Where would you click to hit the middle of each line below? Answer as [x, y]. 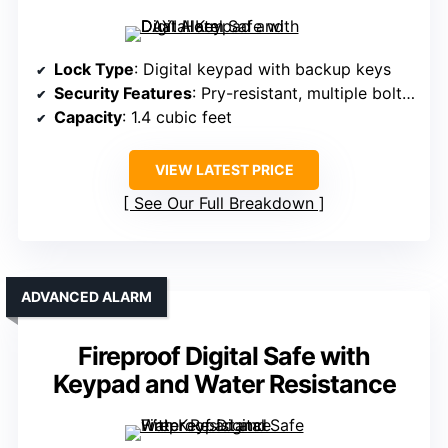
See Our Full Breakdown [224, 203]
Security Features [123, 93]
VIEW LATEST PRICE [224, 170]
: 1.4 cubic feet [177, 117]
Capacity [88, 117]
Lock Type [94, 69]
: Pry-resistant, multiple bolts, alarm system [297, 93]
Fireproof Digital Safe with [224, 356]
